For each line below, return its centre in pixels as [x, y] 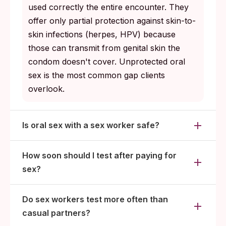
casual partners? [56, 213]
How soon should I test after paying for [99, 156]
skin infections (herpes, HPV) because [102, 35]
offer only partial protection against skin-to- [112, 21]
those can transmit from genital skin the [104, 48]
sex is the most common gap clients [97, 75]
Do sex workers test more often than [95, 200]
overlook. [46, 89]
